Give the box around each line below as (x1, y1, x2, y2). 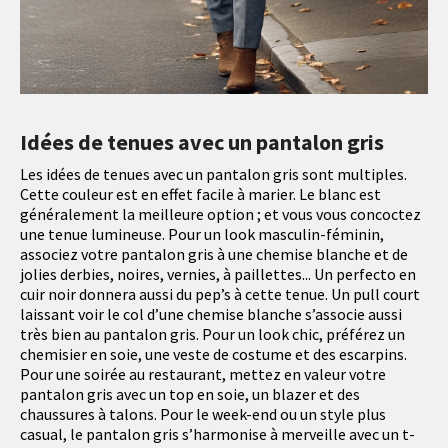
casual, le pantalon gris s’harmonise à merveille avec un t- (20, 424, 415, 445)
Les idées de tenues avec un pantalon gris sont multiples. (20, 164, 407, 185)
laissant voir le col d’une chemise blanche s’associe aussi (20, 304, 402, 325)
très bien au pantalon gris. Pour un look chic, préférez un (20, 324, 405, 345)
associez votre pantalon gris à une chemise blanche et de (20, 244, 408, 265)
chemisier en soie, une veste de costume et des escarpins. (20, 344, 407, 365)
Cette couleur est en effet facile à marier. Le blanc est (20, 184, 381, 205)
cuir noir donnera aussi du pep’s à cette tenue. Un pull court (20, 284, 420, 305)
